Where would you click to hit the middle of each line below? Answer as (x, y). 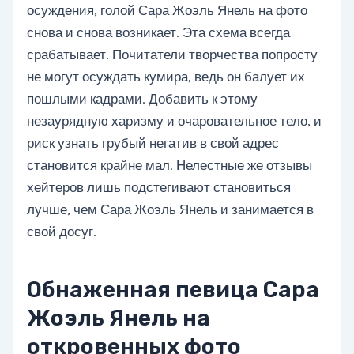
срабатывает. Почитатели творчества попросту (173, 55)
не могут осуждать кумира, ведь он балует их (166, 77)
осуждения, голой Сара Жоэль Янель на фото (168, 11)
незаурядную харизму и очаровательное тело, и (175, 121)
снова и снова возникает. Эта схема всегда (159, 33)
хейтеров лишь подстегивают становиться (159, 188)
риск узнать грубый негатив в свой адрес (153, 143)
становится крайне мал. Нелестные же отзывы (170, 166)
